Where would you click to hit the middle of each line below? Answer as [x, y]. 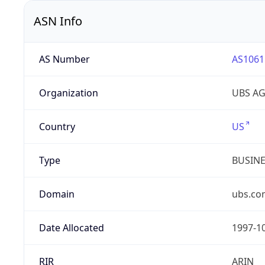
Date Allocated [71, 228]
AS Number [64, 59]
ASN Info [58, 21]
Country [57, 127]
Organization [68, 93]
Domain [56, 194]
